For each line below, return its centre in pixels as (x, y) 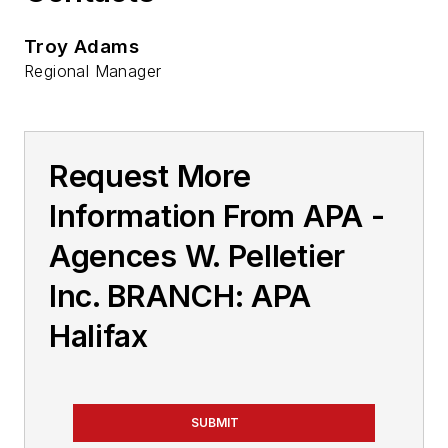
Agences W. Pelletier (197, 256)
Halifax (98, 336)
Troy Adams (81, 47)
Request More (150, 176)
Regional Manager (93, 71)
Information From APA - (217, 216)
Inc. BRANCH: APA (180, 296)
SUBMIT (215, 423)
